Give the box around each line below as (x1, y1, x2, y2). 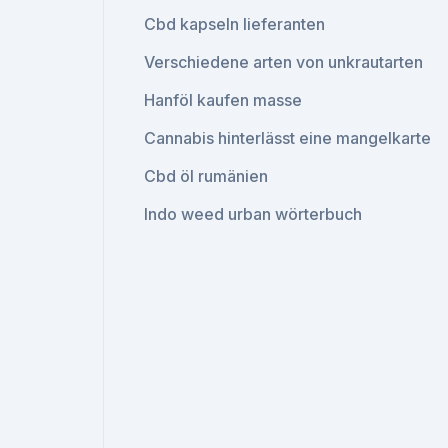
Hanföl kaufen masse (144, 90, 303, 110)
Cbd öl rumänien (144, 166, 269, 186)
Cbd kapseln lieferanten (144, 14, 326, 34)
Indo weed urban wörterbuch (144, 204, 363, 224)
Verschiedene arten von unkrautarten (144, 52, 424, 72)
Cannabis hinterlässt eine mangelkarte (144, 128, 432, 148)
